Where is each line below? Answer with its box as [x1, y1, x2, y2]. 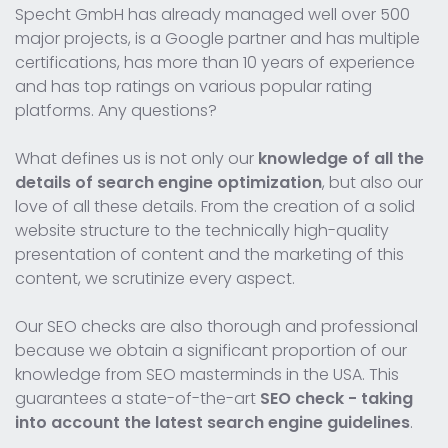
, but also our [322, 170, 423, 194]
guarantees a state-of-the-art [15, 386, 260, 410]
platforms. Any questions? [15, 98, 217, 122]
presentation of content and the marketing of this [15, 242, 404, 266]
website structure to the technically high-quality [15, 218, 389, 242]
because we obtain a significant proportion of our [15, 338, 407, 362]
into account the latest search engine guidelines [15, 410, 410, 434]
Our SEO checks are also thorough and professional [15, 314, 418, 338]
